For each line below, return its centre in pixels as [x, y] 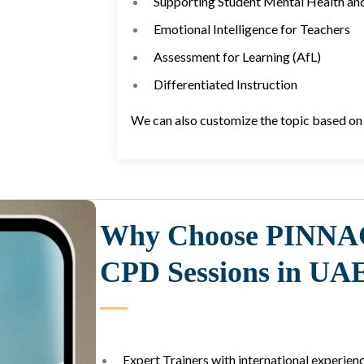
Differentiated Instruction [224, 84]
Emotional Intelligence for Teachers [250, 29]
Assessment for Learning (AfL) [236, 57]
